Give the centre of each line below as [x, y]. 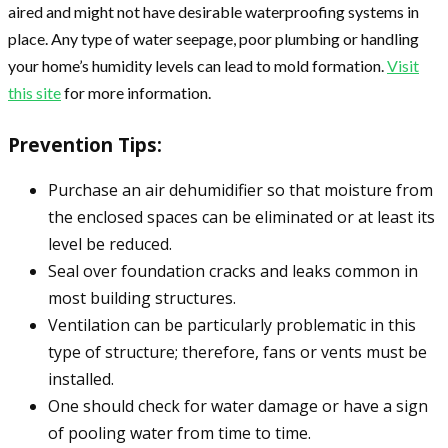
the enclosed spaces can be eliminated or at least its [241, 217]
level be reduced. [110, 244]
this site [34, 93]
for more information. [136, 93]
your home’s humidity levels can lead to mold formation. [197, 66]
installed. [81, 379]
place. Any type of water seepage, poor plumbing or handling [213, 39]
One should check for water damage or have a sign [238, 406]
